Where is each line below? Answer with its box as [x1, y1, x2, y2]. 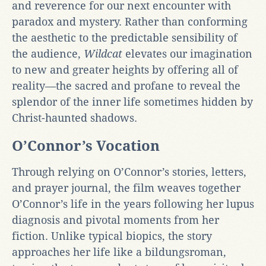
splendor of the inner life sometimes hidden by [12, 95, 253, 108]
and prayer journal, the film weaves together [12, 181, 240, 194]
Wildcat [84, 47, 125, 60]
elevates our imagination [125, 47, 252, 60]
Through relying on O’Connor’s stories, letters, [12, 165, 246, 178]
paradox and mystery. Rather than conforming [12, 15, 248, 28]
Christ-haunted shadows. [12, 111, 137, 124]
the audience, [12, 47, 84, 60]
